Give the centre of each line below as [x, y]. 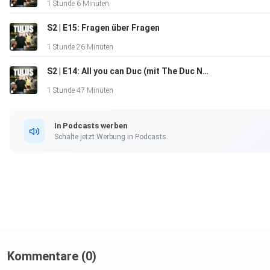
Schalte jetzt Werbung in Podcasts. [111, 137]
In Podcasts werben [91, 125]
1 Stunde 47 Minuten [80, 91]
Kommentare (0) [52, 256]
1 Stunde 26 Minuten [80, 47]
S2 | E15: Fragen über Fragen [103, 28]
